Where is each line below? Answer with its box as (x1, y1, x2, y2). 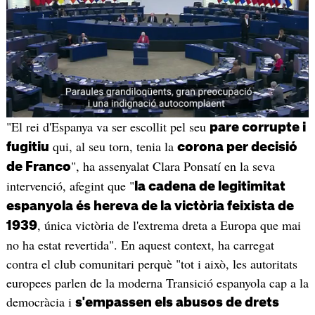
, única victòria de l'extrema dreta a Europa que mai (37, 217, 301, 234)
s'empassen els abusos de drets (75, 296, 279, 309)
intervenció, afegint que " (6, 177, 134, 195)
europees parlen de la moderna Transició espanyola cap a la (6, 274, 309, 292)
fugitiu (6, 141, 49, 154)
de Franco (6, 160, 71, 174)
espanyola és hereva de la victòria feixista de (6, 200, 294, 213)
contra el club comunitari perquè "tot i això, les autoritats (6, 255, 297, 273)
